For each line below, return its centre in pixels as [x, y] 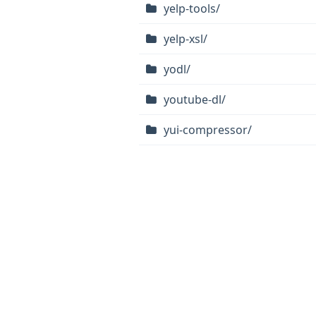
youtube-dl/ [195, 99]
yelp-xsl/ [186, 39]
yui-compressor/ [208, 130]
